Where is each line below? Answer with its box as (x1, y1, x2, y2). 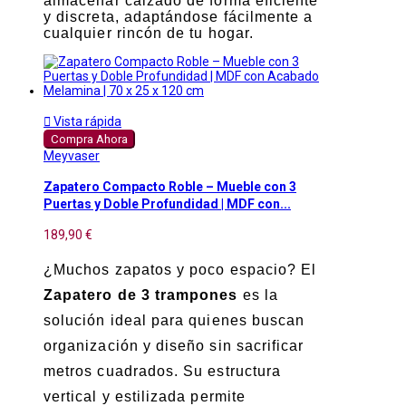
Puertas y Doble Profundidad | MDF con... (43, 197, 291, 212)
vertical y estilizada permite (43, 388, 246, 404)
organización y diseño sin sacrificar (43, 337, 304, 353)
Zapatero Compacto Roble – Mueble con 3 (43, 179, 296, 195)
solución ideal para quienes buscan (43, 312, 305, 328)
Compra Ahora (51, 131, 128, 146)
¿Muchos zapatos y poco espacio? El (43, 261, 317, 277)
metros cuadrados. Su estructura (43, 362, 282, 379)
